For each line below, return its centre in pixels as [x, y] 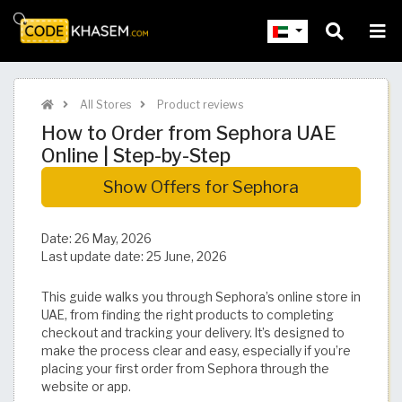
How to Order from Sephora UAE [188, 133]
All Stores [104, 105]
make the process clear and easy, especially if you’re [196, 351]
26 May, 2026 [113, 239]
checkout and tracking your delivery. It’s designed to [193, 333]
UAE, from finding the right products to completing [188, 315]
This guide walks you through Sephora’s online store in [201, 297]
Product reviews [199, 105]
